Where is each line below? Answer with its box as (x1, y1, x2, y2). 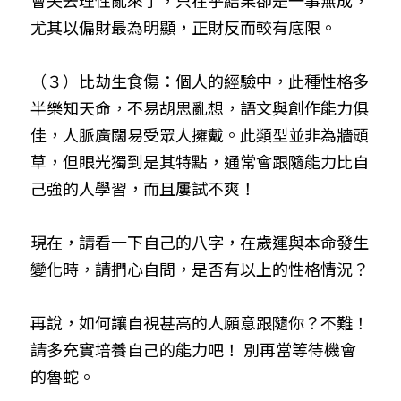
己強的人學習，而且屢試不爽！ (30, 176, 256, 200)
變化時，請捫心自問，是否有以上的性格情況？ (30, 257, 369, 280)
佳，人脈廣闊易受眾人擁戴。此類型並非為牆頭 (30, 123, 369, 146)
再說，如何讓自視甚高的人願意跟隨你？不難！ (30, 311, 369, 334)
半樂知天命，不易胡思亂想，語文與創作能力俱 (30, 96, 369, 119)
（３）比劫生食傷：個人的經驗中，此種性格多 (30, 69, 369, 92)
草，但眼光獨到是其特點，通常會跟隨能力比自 (30, 149, 369, 173)
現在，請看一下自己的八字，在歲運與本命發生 (30, 230, 369, 253)
